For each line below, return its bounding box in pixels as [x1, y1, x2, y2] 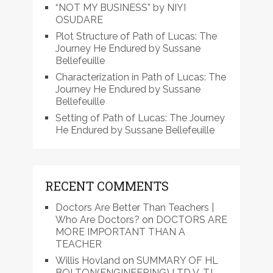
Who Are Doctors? [55, 214, 140, 226]
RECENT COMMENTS [44, 178, 169, 194]
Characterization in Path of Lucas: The [55, 71, 226, 83]
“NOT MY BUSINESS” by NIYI [55, 2, 186, 14]
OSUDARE [55, 14, 103, 26]
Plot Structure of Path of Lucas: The [55, 30, 217, 43]
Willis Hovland [55, 255, 120, 267]
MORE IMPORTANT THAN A [55, 226, 185, 238]
